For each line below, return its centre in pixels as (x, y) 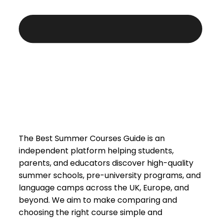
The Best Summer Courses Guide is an (92, 139)
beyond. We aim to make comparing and (98, 200)
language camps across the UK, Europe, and (104, 188)
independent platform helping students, (96, 151)
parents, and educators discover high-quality (106, 163)
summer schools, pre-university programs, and (110, 176)
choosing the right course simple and (91, 213)
